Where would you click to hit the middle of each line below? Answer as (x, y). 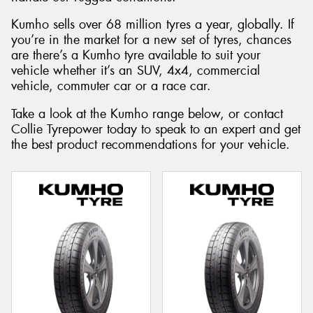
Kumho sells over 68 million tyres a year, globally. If (153, 25)
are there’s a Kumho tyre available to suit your (136, 56)
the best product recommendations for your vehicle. (151, 144)
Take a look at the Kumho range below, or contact (147, 114)
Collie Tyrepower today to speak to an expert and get (156, 129)
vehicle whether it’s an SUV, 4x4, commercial (136, 71)
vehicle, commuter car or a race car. (111, 86)
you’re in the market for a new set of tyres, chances (151, 40)
